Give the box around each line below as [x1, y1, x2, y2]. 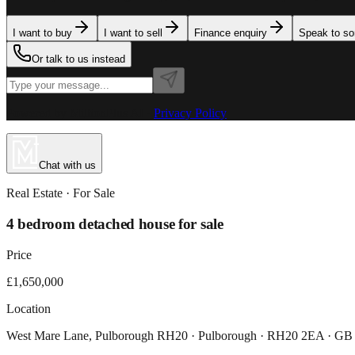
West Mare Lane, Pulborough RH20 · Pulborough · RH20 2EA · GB [6, 328, 353, 342]
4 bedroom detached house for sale [6, 216, 223, 233]
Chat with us [39, 159, 96, 172]
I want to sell [104, 27, 162, 40]
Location [6, 301, 51, 315]
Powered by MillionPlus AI [6, 106, 143, 120]
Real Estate [6, 186, 63, 200]
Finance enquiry [194, 27, 267, 40]
